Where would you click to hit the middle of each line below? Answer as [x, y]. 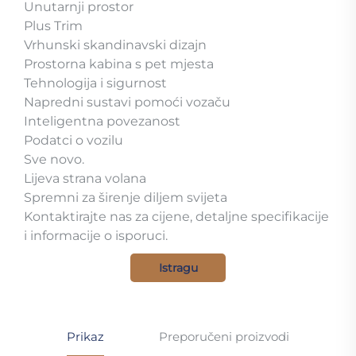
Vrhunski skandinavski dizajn [115, 44]
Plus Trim [53, 25]
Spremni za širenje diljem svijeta [126, 197]
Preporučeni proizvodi [224, 336]
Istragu [178, 267]
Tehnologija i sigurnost [95, 83]
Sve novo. [54, 159]
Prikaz [85, 336]
